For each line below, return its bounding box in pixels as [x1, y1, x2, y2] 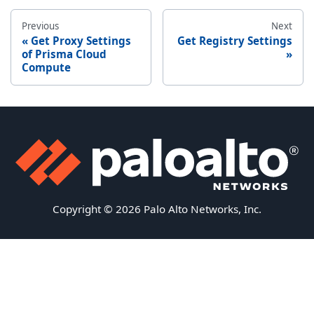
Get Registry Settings [177, 33, 292, 48]
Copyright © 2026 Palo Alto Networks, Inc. [53, 202, 261, 217]
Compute [22, 60, 71, 74]
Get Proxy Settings [31, 33, 132, 48]
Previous [22, 19, 60, 32]
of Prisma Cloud [22, 46, 107, 61]
